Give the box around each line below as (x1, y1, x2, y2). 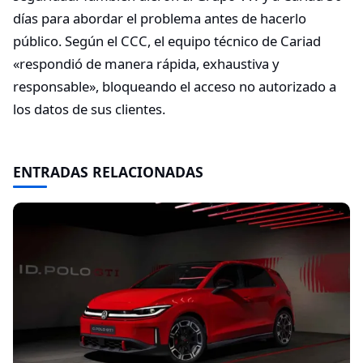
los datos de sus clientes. (13, 99, 165, 118)
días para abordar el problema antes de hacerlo (13, 8, 306, 28)
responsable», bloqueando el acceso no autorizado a (13, 76, 336, 96)
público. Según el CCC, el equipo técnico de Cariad (13, 31, 321, 50)
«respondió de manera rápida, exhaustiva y (13, 53, 279, 73)
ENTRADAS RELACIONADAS (13, 161, 203, 181)
